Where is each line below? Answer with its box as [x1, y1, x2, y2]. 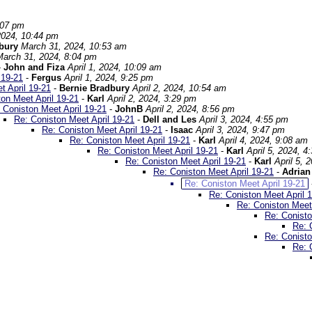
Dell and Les [143, 114, 196, 125]
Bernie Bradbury [59, 83, 130, 93]
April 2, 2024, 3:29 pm [107, 93, 196, 104]
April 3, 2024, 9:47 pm [196, 125, 285, 135]
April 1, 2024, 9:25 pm [64, 72, 153, 83]
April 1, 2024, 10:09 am [68, 62, 162, 72]
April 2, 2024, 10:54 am [132, 83, 226, 93]
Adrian [282, 166, 311, 177]
